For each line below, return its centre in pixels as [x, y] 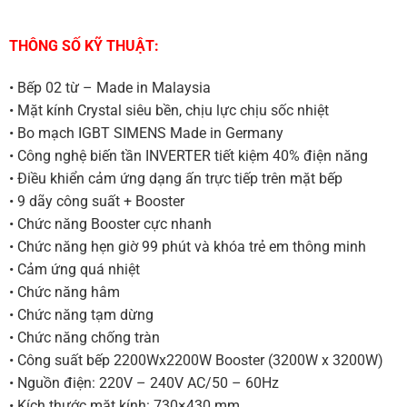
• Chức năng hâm [64, 292]
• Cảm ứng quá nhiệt [74, 269]
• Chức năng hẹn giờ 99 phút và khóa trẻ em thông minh [187, 246]
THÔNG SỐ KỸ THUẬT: [84, 45]
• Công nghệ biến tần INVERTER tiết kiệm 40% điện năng [188, 155]
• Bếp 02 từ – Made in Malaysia [109, 87]
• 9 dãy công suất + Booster [96, 201]
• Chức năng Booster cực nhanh [110, 223]
